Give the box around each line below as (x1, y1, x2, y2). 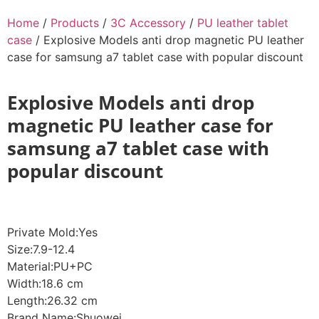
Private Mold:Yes (7, 225, 98, 240)
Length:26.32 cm (7, 293, 98, 308)
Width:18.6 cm (7, 276, 83, 291)
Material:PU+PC (7, 259, 93, 274)
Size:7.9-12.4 (7, 242, 75, 257)
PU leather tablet (197, 16, 288, 30)
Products (51, 16, 99, 30)
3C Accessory (110, 16, 186, 30)
